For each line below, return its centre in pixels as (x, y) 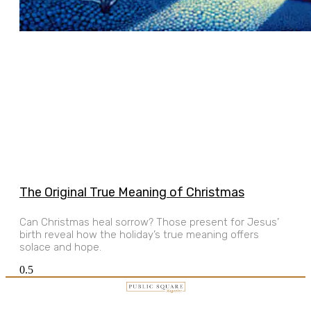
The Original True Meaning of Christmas (132, 192)
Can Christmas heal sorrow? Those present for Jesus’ (149, 222)
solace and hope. (60, 247)
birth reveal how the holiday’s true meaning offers (139, 234)
